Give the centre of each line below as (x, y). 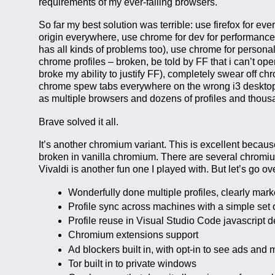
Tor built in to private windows (132, 263)
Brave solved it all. (78, 122)
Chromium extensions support (133, 235)
